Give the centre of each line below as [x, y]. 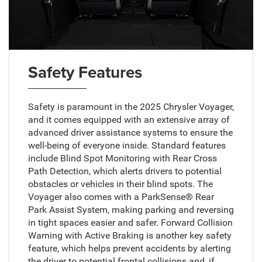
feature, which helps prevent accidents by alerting [129, 248]
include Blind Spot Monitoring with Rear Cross [122, 158]
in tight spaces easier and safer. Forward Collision [130, 222]
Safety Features [85, 72]
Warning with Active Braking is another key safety [130, 235]
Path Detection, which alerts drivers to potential [125, 171]
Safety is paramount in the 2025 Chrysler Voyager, [131, 106]
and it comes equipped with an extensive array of [129, 119]
